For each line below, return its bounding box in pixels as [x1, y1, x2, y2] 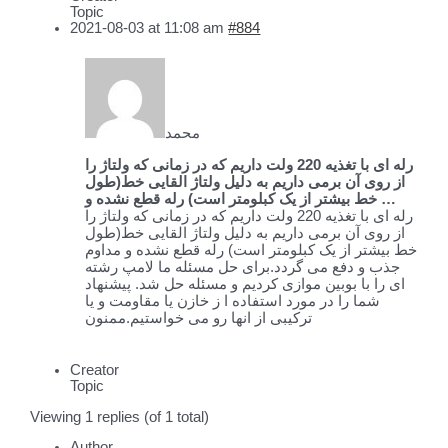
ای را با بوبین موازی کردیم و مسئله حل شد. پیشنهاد [85, 275, 406, 292]
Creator [70, 362, 120, 379]
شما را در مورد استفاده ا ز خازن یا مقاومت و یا [85, 292, 381, 309]
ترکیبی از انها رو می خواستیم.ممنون [85, 309, 313, 326]
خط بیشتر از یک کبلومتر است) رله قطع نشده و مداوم [85, 241, 418, 258]
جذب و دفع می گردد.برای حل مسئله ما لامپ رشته [85, 258, 401, 275]
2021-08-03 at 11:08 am [70, 20, 225, 37]
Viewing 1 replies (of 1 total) [30, 408, 210, 425]
